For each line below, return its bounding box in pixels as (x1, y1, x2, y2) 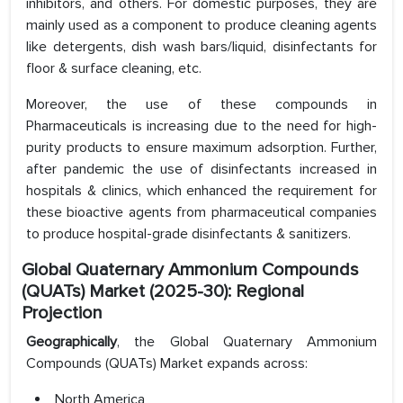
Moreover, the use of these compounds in (26, 95, 377, 114)
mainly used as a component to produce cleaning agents (26, 16, 377, 35)
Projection (22, 302, 103, 325)
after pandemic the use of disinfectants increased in (26, 160, 377, 179)
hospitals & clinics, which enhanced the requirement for (26, 182, 377, 201)
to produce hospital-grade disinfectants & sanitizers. (26, 225, 351, 244)
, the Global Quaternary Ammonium (117, 333, 377, 352)
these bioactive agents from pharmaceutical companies (26, 203, 377, 222)
